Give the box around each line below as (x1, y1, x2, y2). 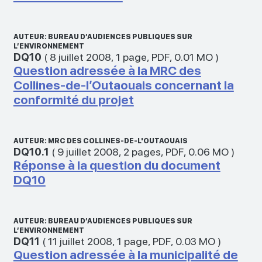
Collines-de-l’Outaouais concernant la (13, 77, 234, 92)
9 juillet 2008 (57, 145, 119, 158)
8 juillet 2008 (49, 50, 111, 63)
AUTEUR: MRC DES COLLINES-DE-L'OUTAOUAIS (13, 136, 188, 145)
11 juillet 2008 (47, 235, 112, 247)
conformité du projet (13, 92, 134, 107)
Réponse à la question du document (13, 157, 220, 173)
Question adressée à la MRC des (13, 63, 201, 78)
